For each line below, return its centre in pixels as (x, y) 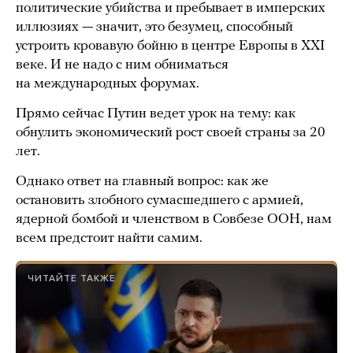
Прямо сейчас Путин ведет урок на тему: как (156, 114)
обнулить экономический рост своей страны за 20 (171, 133)
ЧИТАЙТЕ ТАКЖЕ (72, 279)
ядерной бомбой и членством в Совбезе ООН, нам (174, 220)
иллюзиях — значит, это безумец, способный (154, 28)
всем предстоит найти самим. (109, 239)
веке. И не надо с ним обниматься (122, 65)
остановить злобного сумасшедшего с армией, (160, 201)
